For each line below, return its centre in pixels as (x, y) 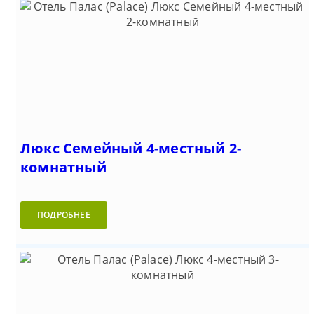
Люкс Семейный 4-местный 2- (131, 149)
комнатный (63, 168)
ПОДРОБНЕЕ (64, 215)
